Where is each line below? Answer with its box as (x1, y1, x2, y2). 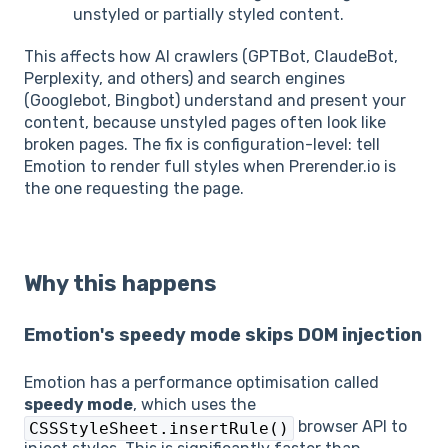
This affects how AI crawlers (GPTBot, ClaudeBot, (24, 47, 398, 67)
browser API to (294, 416, 407, 436)
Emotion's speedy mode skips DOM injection (24, 324, 422, 347)
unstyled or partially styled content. (73, 5, 344, 25)
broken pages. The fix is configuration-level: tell (24, 135, 380, 155)
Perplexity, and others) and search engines (24, 69, 345, 89)
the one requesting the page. (24, 179, 244, 199)
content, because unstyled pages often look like (24, 113, 386, 133)
